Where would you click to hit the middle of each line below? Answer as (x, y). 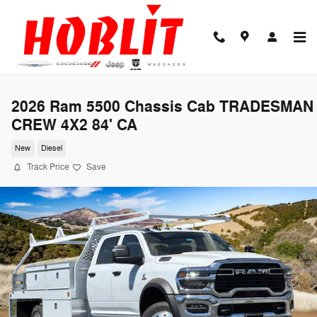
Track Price (48, 167)
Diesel (51, 149)
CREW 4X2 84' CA (74, 125)
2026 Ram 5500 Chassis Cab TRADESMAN (162, 107)
